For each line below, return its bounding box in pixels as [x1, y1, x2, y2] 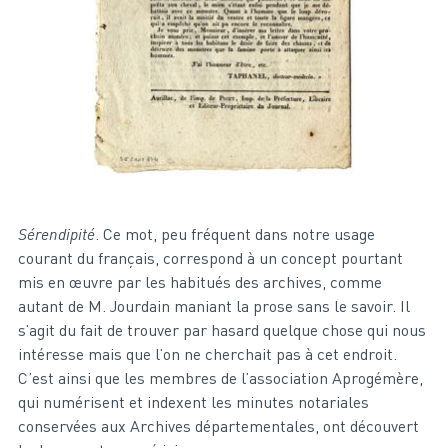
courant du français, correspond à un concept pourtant [17, 247, 403, 268]
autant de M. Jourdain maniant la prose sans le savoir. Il [17, 295, 410, 316]
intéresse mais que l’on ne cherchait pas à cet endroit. [17, 343, 397, 364]
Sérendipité [17, 223, 95, 244]
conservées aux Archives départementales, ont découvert [17, 415, 419, 436]
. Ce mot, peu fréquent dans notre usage [94, 223, 375, 244]
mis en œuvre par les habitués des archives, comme [17, 271, 382, 292]
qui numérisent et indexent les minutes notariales [17, 391, 369, 412]
